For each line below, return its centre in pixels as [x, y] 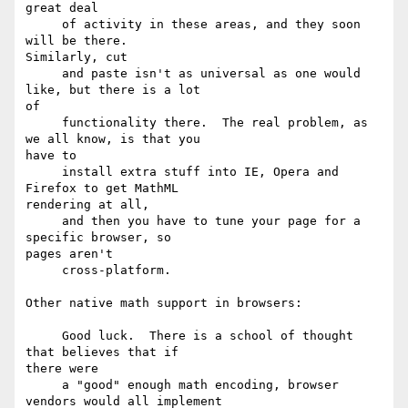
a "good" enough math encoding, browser [44, 385]
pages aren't [73, 254]
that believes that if [102, 352]
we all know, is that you [113, 139]
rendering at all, [87, 205]
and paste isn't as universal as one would [44, 74]
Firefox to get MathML [102, 189]
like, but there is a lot [113, 90]
